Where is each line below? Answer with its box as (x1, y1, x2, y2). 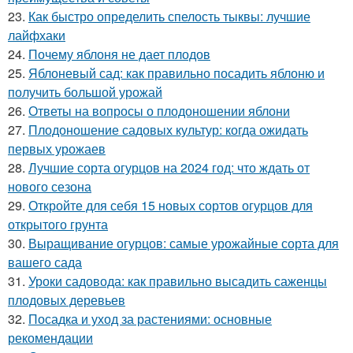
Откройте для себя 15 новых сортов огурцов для (28, 196, 313, 214)
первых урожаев (8, 139, 106, 158)
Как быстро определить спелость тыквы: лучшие (28, 7, 310, 25)
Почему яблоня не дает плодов (28, 45, 210, 63)
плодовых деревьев (8, 291, 125, 309)
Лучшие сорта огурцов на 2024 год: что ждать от (28, 158, 310, 176)
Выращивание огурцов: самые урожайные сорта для (28, 234, 339, 252)
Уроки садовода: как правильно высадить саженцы (28, 272, 327, 290)
